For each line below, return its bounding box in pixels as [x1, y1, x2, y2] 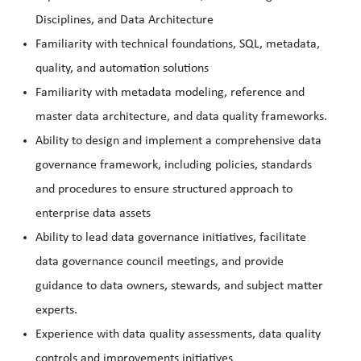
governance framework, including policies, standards [35, 159, 312, 172]
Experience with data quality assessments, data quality [35, 328, 321, 342]
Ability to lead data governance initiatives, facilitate [35, 231, 306, 245]
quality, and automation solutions [35, 62, 209, 76]
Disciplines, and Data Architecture [35, 14, 214, 27]
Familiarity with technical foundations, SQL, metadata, [35, 38, 320, 52]
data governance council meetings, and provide [35, 255, 284, 269]
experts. [35, 304, 77, 317]
